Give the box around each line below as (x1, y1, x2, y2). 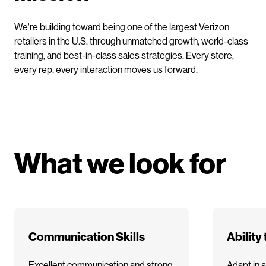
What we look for (14, 145, 226, 179)
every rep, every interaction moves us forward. (14, 63, 198, 75)
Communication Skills (28, 229, 145, 243)
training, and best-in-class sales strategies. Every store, (14, 49, 234, 61)
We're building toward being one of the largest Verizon (14, 20, 229, 32)
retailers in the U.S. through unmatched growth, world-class (14, 34, 248, 46)
